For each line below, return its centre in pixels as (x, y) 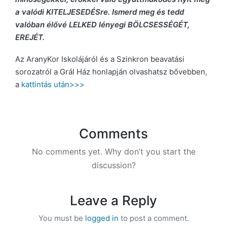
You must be (62, 218)
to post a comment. (154, 218)
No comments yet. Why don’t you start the (113, 152)
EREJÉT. (30, 37)
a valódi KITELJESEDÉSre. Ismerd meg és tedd (100, 12)
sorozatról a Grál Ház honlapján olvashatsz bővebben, (111, 72)
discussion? (113, 165)
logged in (102, 218)
